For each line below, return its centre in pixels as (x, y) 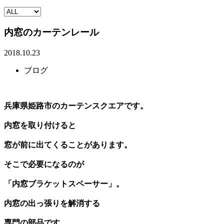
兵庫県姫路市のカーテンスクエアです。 (76, 105)
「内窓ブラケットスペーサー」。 (64, 183)
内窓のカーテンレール (51, 32)
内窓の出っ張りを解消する (52, 203)
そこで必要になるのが (44, 164)
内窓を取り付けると (40, 125)
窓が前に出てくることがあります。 (68, 144)
